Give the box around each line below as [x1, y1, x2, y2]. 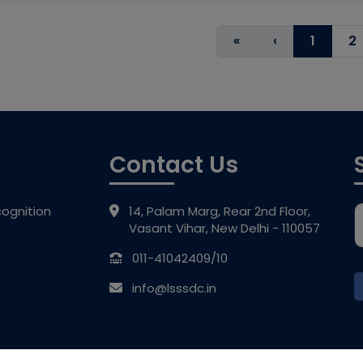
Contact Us [109, 149, 239, 181]
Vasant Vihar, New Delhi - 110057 [129, 220, 321, 237]
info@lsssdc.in [132, 280, 217, 297]
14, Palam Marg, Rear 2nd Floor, [129, 203, 311, 220]
